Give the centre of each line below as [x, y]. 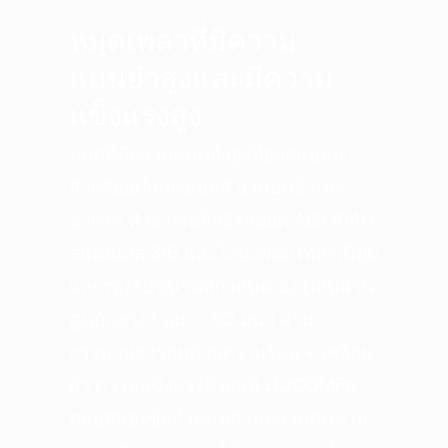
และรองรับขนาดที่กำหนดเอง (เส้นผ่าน [221, 286]
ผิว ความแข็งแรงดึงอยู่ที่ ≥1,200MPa [212, 385]
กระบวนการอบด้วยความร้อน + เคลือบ [220, 352]
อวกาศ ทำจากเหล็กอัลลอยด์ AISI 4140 [221, 220]
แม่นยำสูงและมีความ [200, 77]
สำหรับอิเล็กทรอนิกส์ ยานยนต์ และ [206, 187]
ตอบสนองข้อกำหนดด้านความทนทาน [218, 418]
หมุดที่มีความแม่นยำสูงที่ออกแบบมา [211, 154]
